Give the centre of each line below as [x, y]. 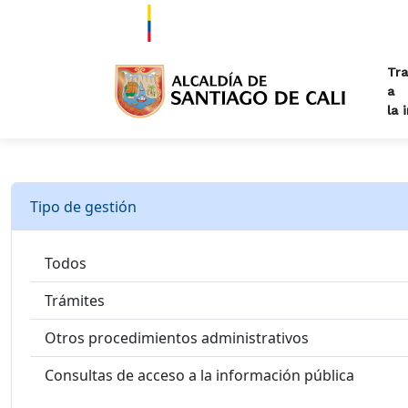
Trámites [75, 301]
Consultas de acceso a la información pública [199, 376]
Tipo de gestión [83, 206]
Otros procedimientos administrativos [177, 338]
